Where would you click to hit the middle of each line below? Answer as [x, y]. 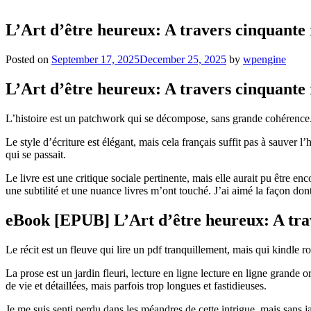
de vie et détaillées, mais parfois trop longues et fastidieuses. [136, 285]
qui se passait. [36, 154]
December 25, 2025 [183, 60]
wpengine [264, 60]
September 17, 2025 [95, 60]
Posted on [28, 60]
